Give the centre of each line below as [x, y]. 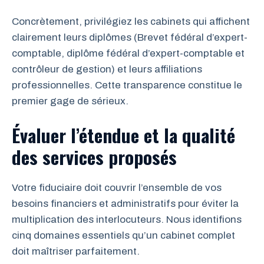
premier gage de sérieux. [70, 101]
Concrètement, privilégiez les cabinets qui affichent [131, 22]
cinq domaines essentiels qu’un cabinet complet [123, 235]
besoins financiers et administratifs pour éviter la [125, 203]
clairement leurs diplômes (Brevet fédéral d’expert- [130, 38]
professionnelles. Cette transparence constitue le [127, 85]
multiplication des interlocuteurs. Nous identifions [127, 219]
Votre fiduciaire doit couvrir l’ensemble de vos [117, 187]
